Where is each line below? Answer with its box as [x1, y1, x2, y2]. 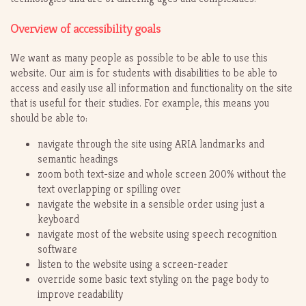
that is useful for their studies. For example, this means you [10, 96, 269, 111]
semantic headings [38, 152, 118, 167]
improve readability [38, 287, 123, 302]
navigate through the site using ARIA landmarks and [38, 137, 264, 152]
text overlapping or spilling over [38, 182, 181, 197]
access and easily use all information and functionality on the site [10, 81, 292, 96]
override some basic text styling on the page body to [38, 272, 269, 287]
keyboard [38, 212, 79, 227]
